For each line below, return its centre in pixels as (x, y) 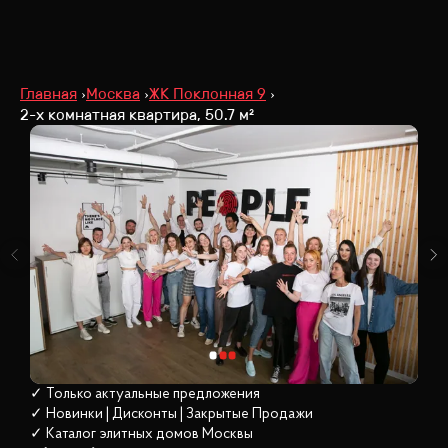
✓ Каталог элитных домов (114, 434)
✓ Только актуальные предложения (145, 394)
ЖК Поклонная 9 (207, 94)
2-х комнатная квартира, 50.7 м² (137, 115)
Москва (113, 94)
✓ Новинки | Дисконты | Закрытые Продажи (171, 414)
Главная (48, 94)
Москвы (226, 434)
